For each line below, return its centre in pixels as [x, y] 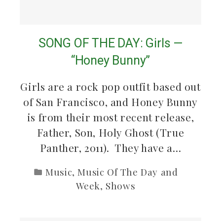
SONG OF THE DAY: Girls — [110, 43]
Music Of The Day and [128, 172]
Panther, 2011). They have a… [110, 147]
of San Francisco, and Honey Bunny [110, 101]
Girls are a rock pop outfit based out [110, 86]
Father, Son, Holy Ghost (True [110, 132]
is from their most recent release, [110, 117]
